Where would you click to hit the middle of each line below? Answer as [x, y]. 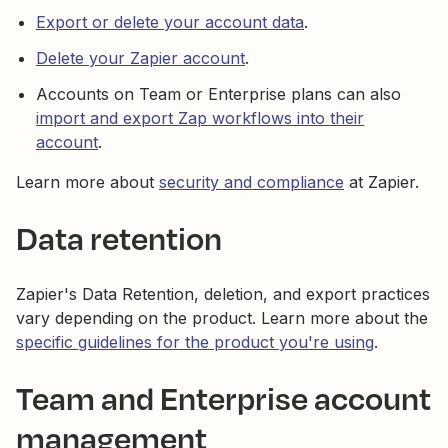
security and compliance [251, 182]
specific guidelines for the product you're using [195, 342]
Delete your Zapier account [140, 58]
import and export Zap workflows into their [200, 118]
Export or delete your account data [170, 22]
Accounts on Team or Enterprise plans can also [218, 94]
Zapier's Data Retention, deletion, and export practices [223, 294]
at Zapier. [381, 182]
